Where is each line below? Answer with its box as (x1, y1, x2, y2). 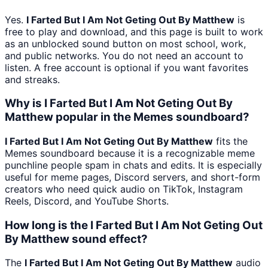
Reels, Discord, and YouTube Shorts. (5, 194, 169, 207)
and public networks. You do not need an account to (5, 49, 243, 62)
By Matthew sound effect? (5, 232, 148, 246)
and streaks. (5, 73, 60, 86)
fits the (213, 135, 248, 147)
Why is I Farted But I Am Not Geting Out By (5, 96, 233, 111)
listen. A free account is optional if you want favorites (5, 61, 248, 74)
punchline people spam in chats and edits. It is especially (5, 159, 262, 171)
